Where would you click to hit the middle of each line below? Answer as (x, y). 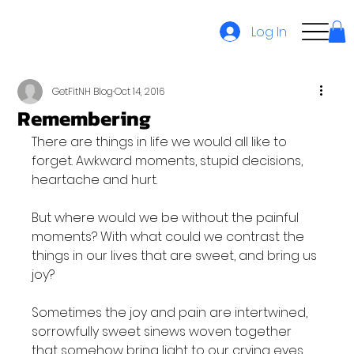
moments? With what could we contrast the (170, 237)
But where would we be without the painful (167, 218)
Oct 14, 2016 (140, 91)
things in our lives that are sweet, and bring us (176, 256)
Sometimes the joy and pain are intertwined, (171, 313)
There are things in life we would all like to (161, 142)
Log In (269, 32)
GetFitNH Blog (83, 91)
